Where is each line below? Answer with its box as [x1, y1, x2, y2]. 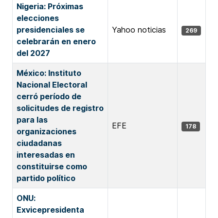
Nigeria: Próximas [17, 1, 83, 11]
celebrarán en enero [17, 36, 96, 46]
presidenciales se [17, 25, 85, 35]
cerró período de [17, 91, 81, 101]
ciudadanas [17, 138, 62, 148]
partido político [17, 173, 77, 183]
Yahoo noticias [112, 25, 166, 35]
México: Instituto [17, 68, 81, 78]
